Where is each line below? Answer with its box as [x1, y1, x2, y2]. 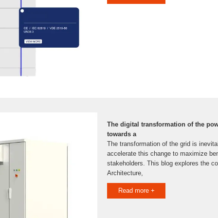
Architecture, [107, 169, 143, 177]
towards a [107, 130, 136, 138]
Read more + [118, 187, 155, 194]
